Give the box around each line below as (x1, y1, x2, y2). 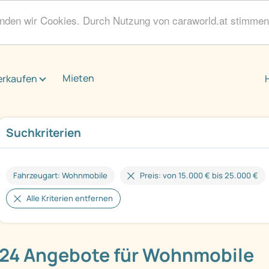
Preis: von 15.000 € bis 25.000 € (140, 170, 258, 181)
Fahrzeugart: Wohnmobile (13, 170, 107, 181)
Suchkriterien (6, 125, 81, 141)
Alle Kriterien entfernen (26, 193, 113, 204)
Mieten (62, 71, 94, 85)
